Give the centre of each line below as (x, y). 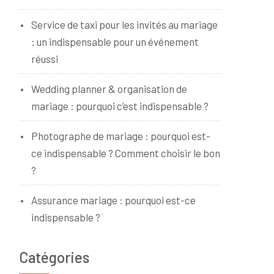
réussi (45, 59)
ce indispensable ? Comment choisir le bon (126, 153)
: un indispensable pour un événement (115, 42)
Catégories (54, 257)
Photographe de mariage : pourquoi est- (121, 136)
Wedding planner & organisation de (109, 89)
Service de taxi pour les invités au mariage (124, 24)
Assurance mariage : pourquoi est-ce (113, 200)
